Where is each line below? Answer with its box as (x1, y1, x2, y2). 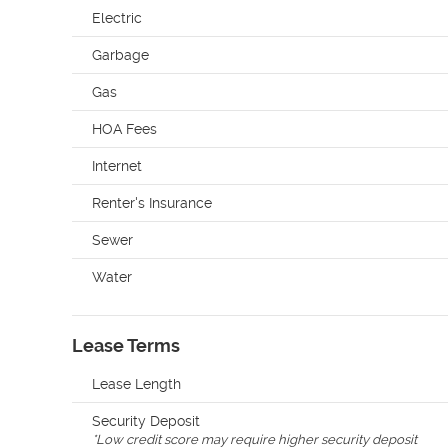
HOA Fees (92, 121, 157, 137)
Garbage (92, 47, 149, 63)
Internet (92, 158, 142, 174)
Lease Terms (72, 335, 180, 356)
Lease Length (92, 376, 181, 392)
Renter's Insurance (92, 195, 212, 211)
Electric (92, 10, 142, 26)
